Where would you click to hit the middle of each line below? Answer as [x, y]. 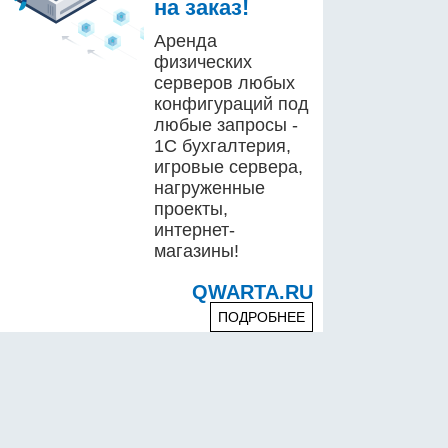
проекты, [190, 209]
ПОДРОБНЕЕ [262, 317]
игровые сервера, [228, 167]
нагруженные [209, 188]
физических [202, 62]
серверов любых [224, 83]
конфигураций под [231, 104]
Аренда [185, 41]
